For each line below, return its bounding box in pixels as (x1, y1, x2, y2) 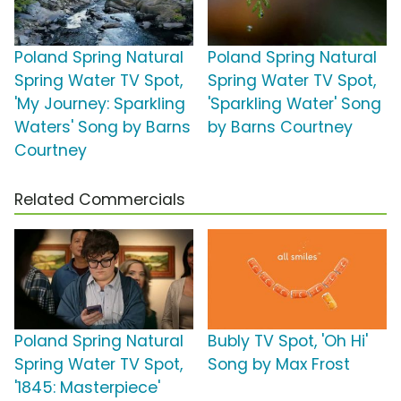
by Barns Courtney (208, 116, 353, 139)
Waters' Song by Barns (14, 116, 191, 139)
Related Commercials (14, 189, 185, 211)
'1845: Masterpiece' (14, 377, 160, 399)
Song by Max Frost (208, 354, 350, 376)
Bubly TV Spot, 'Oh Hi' (208, 330, 368, 353)
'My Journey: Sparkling (14, 93, 185, 115)
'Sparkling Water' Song (208, 93, 381, 115)
